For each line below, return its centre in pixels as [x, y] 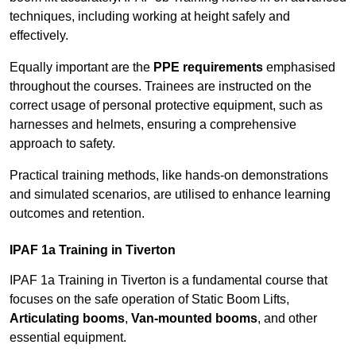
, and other [287, 319]
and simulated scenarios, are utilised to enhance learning [170, 195]
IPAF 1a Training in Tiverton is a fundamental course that [168, 281]
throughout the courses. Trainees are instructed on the [161, 87]
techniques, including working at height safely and [150, 17]
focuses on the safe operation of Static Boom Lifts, [149, 300]
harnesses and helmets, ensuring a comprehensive [153, 125]
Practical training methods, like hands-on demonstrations [169, 176]
